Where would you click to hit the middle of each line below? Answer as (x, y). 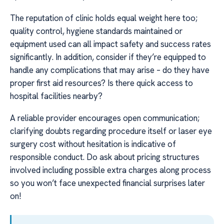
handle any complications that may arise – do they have (110, 70)
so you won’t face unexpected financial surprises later (107, 183)
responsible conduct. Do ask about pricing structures (105, 157)
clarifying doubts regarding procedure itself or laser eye (111, 131)
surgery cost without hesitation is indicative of (93, 144)
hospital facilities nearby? (56, 96)
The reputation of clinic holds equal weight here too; (104, 18)
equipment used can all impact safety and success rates (110, 44)
